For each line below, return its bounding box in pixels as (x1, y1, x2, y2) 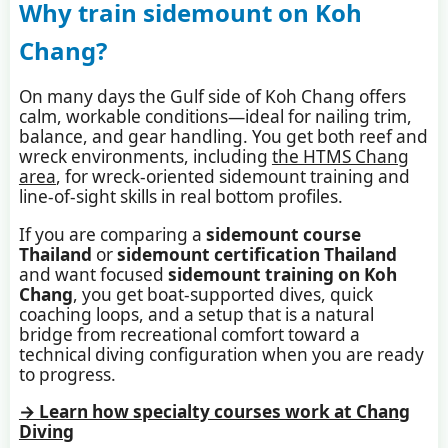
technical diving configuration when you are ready (18, 342, 424, 366)
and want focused (18, 262, 168, 286)
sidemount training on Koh (167, 262, 397, 286)
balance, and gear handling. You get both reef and (18, 125, 428, 149)
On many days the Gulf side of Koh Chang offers (18, 85, 406, 109)
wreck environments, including (18, 145, 272, 169)
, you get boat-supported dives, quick (72, 282, 373, 306)
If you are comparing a (18, 222, 206, 246)
